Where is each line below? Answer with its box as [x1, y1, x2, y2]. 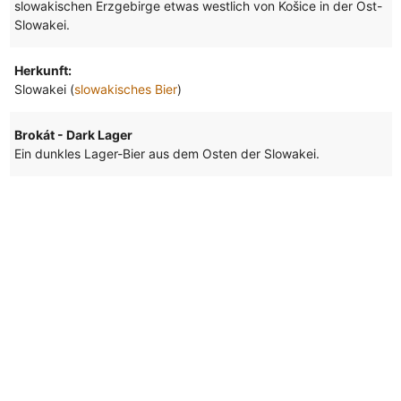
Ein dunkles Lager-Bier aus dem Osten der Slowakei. [13, 146, 320, 162]
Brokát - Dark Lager [13, 127, 132, 143]
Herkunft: [13, 63, 72, 79]
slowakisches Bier [73, 81, 177, 98]
